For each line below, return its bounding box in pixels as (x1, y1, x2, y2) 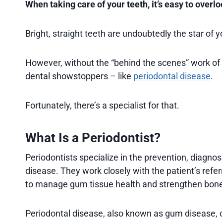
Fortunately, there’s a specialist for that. (25, 100, 179, 111)
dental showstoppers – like (25, 70, 133, 81)
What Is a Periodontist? (25, 130, 161, 145)
